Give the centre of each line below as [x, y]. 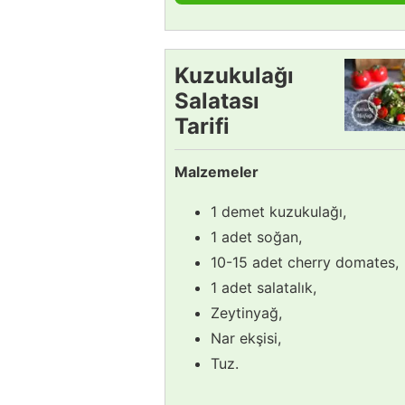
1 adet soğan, [256, 236]
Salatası [217, 100]
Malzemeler [217, 171]
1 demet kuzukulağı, [278, 211]
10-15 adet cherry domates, [305, 262]
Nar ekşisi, [246, 338]
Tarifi [202, 126]
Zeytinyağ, [246, 312]
